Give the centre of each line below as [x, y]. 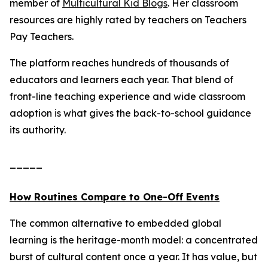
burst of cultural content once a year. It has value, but [133, 257]
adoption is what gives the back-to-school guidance [130, 113]
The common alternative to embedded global [115, 223]
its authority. [38, 130]
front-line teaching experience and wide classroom [127, 96]
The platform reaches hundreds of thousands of [119, 63]
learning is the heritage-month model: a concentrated [134, 240]
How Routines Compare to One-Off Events [115, 197]
